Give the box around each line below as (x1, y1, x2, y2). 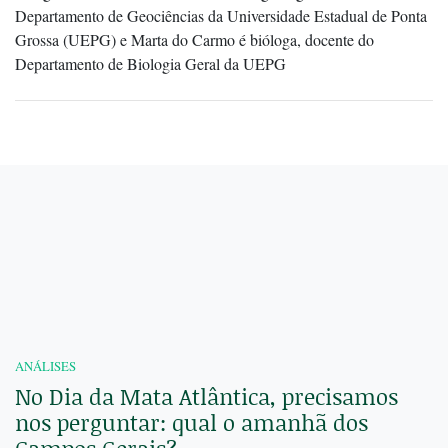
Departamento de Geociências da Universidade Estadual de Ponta (15, 5, 427, 27)
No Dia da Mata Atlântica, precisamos (15, 381, 398, 413)
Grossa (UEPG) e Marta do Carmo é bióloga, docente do (15, 29, 374, 51)
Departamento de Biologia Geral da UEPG (15, 53, 286, 75)
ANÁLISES (15, 357, 76, 376)
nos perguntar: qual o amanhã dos (15, 407, 368, 439)
